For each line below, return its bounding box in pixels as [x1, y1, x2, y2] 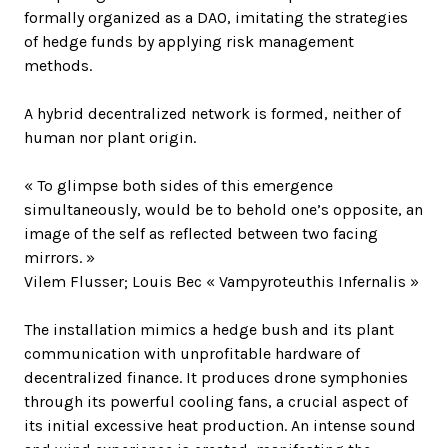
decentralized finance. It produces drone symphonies [24, 368, 408, 387]
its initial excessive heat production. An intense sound [24, 416, 416, 435]
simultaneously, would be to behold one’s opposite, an [24, 200, 423, 219]
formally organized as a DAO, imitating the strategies [24, 8, 408, 27]
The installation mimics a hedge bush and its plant [24, 320, 394, 339]
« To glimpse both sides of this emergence [24, 176, 333, 195]
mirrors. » [24, 248, 95, 267]
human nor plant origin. [24, 128, 196, 147]
